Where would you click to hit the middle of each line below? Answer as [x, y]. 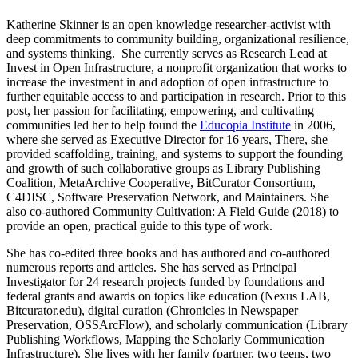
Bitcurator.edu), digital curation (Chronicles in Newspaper [152, 310]
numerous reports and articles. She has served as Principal [151, 267]
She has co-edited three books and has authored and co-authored [168, 253]
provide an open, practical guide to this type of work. [139, 225]
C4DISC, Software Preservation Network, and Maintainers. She [168, 197]
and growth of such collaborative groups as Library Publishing [163, 168]
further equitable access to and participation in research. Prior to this [176, 96]
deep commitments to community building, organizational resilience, [178, 38]
